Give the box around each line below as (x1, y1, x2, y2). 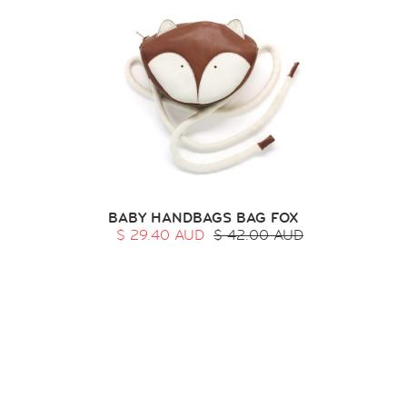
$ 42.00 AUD (213, 226, 304, 244)
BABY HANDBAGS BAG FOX (107, 209, 299, 227)
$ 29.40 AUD (116, 226, 205, 244)
